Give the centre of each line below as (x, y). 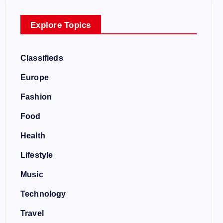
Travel (32, 213)
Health (33, 136)
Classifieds (42, 58)
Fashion (36, 97)
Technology (43, 194)
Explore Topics (61, 25)
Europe (35, 77)
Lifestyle (37, 155)
